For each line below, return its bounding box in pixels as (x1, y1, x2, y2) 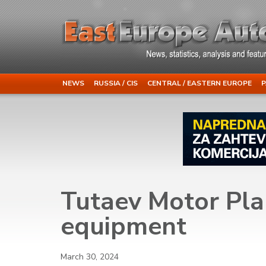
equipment (61, 209, 186, 243)
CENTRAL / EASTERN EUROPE (147, 78, 252, 88)
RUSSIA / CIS (94, 78, 138, 88)
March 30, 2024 (61, 251, 119, 262)
